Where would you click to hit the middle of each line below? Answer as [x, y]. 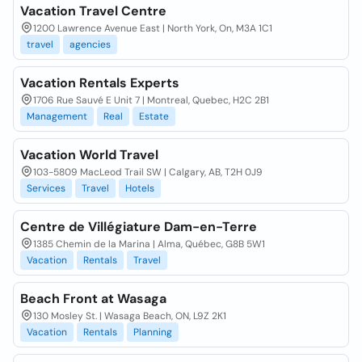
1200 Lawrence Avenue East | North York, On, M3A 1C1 [153, 28]
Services [46, 188]
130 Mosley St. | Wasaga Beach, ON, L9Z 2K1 [130, 316]
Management [57, 116]
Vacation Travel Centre [93, 11]
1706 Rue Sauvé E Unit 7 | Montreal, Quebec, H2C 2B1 [151, 100]
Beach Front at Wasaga [93, 299]
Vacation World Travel [89, 155]
